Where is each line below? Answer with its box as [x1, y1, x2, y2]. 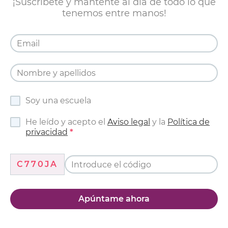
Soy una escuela [25, 96, 91, 106]
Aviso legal [107, 117, 150, 127]
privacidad [25, 127, 68, 137]
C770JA [17, 159, 58, 169]
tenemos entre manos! [62, 8, 166, 19]
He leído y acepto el [25, 117, 107, 127]
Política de [167, 117, 210, 127]
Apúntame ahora [78, 194, 150, 204]
